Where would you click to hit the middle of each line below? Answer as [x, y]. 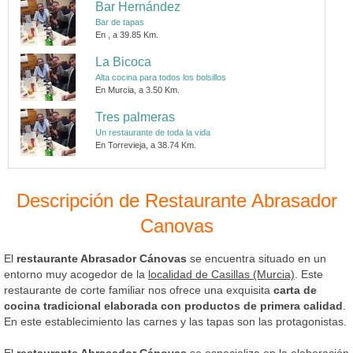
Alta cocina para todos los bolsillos [161, 77]
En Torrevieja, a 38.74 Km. [146, 145]
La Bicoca [124, 61]
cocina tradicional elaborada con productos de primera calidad [173, 305]
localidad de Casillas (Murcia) [221, 274]
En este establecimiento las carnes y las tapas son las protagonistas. [175, 321]
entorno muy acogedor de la [76, 274]
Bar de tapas [120, 22]
